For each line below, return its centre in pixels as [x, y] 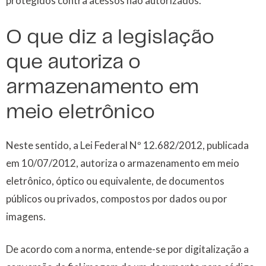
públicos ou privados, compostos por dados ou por [117, 198]
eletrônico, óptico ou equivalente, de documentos [115, 180]
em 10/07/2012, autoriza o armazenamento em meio [123, 163]
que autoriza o [73, 62]
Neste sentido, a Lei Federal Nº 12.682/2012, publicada [127, 145]
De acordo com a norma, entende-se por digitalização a [127, 249]
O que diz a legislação [110, 37]
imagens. [26, 216]
